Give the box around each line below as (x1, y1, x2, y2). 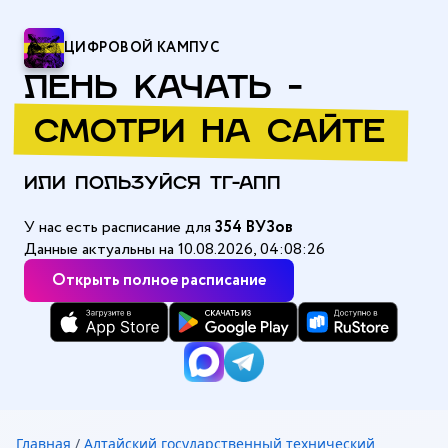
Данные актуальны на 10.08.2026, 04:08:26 (24, 238, 325, 261)
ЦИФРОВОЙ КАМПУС (64, 38, 220, 58)
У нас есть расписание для (24, 216, 215, 239)
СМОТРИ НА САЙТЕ (34, 118, 385, 150)
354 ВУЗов (215, 216, 293, 239)
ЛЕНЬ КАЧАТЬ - (24, 74, 302, 106)
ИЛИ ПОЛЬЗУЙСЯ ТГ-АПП (24, 175, 281, 194)
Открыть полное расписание (52, 269, 266, 292)
